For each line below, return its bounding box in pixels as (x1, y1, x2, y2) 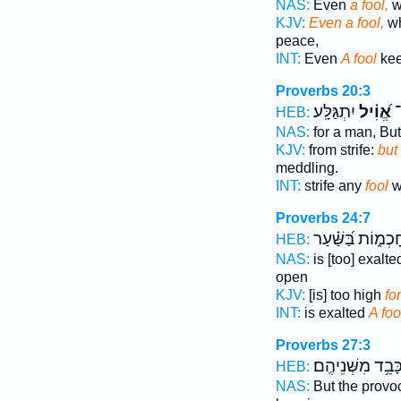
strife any (300, 178, 365, 193)
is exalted (300, 305, 369, 320)
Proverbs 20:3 (275, 83, 371, 98)
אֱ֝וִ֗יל (354, 102, 391, 122)
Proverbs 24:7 (275, 210, 371, 226)
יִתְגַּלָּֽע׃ (312, 102, 355, 122)
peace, (275, 33, 319, 48)
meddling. (275, 160, 338, 175)
